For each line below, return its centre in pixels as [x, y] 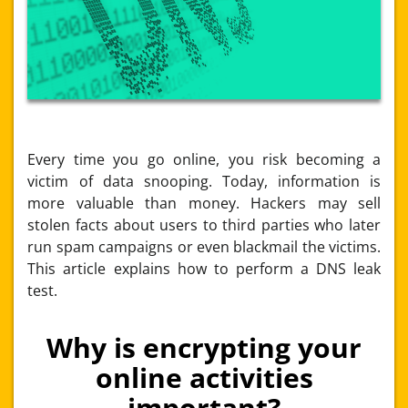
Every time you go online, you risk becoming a [204, 159]
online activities [204, 377]
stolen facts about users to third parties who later [204, 224]
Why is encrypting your [204, 347]
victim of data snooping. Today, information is [204, 181]
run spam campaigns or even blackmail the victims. [204, 246]
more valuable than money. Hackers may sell [204, 203]
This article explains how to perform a [168, 268]
